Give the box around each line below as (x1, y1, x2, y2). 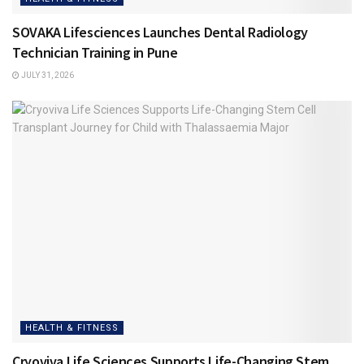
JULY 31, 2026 (19, 70, 74, 80)
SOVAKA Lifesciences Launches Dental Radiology (12, 22, 308, 41)
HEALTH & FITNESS (25, 323, 119, 334)
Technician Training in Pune (12, 42, 178, 62)
